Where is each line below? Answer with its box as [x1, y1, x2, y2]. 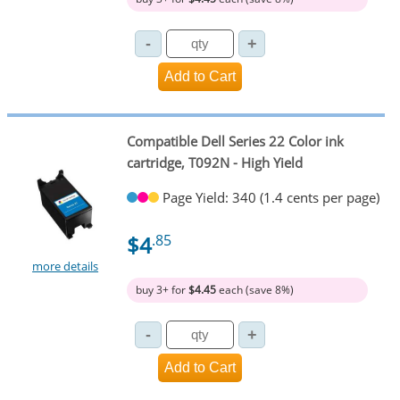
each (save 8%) [215, 281, 294, 297]
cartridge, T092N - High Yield [126, 153, 303, 171]
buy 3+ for [135, 281, 188, 297]
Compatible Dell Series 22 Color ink [126, 131, 344, 150]
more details [32, 258, 99, 275]
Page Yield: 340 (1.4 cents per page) [162, 187, 379, 206]
